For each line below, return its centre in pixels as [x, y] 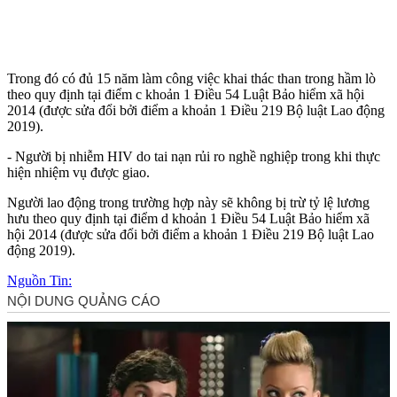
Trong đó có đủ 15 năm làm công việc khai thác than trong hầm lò [191, 78]
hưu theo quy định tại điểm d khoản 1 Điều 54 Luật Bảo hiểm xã [188, 218]
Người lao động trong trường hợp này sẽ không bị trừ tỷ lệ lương [188, 202]
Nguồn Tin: [39, 280]
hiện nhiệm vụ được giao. [78, 172]
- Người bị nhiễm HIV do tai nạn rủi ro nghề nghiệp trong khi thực [194, 156]
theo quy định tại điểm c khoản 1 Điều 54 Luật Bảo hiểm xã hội [186, 94]
